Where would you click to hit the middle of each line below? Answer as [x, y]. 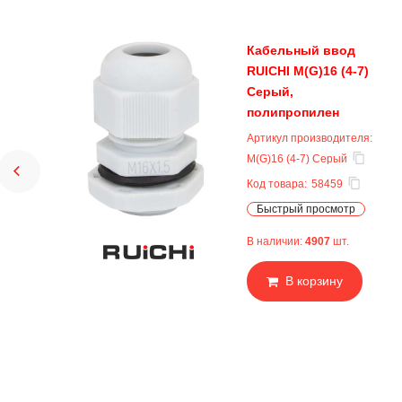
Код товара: [277, 184]
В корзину [314, 281]
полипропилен [293, 112]
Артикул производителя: [310, 138]
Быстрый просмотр [306, 209]
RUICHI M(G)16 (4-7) [308, 71]
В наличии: [276, 241]
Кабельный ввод [301, 50]
